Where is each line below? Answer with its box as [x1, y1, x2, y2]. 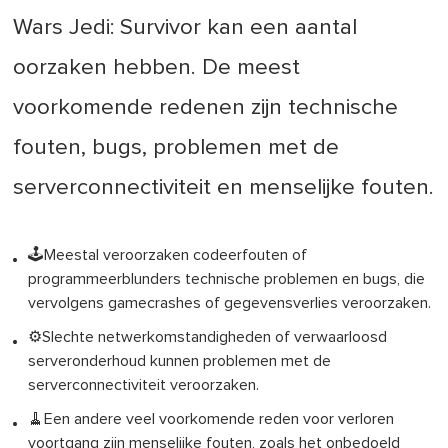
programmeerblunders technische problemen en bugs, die [28, 271, 426, 288]
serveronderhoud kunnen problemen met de [28, 353, 332, 370]
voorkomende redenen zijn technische [13, 96, 399, 120]
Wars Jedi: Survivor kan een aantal [13, 16, 358, 40]
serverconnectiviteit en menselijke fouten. [13, 176, 435, 200]
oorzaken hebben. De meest [13, 56, 301, 80]
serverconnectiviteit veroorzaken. [28, 377, 260, 394]
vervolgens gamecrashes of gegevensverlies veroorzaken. [28, 295, 432, 312]
